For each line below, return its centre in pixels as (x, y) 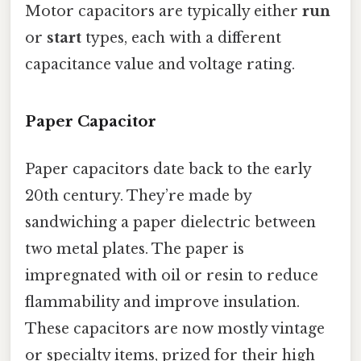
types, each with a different (181, 37)
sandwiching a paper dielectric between (170, 222)
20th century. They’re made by (138, 195)
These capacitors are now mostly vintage (175, 328)
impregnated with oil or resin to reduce (172, 275)
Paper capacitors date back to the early (168, 169)
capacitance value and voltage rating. (160, 64)
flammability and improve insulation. (162, 302)
